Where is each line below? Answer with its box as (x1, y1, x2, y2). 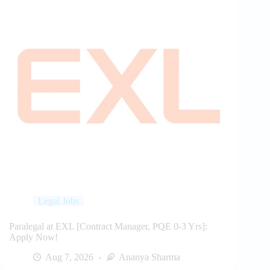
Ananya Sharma (119, 251, 180, 262)
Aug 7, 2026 (45, 251, 93, 262)
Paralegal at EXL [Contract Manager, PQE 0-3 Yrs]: (9, 221, 207, 231)
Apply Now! (9, 231, 58, 242)
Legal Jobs (38, 195, 79, 206)
